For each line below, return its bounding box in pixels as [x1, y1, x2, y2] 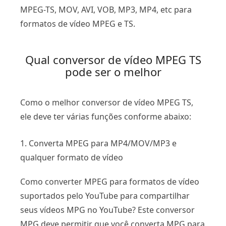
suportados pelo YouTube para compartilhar [20, 190, 190, 201]
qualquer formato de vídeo [20, 151, 123, 163]
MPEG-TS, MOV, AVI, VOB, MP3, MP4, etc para [20, 4, 192, 15]
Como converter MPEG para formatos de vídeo [20, 176, 199, 187]
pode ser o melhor [65, 64, 161, 79]
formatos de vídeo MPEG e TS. [20, 18, 135, 29]
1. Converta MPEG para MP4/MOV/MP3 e [20, 137, 177, 149]
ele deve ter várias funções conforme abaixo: [20, 110, 191, 122]
